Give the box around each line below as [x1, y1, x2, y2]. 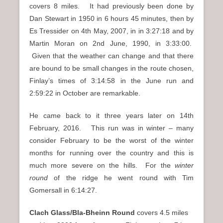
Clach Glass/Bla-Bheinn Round [29, 208, 137, 217]
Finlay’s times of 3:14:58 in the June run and [29, 76, 194, 85]
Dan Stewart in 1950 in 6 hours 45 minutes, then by [29, 14, 194, 22]
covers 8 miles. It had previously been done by [29, 1, 194, 10]
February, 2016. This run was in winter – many [29, 123, 194, 132]
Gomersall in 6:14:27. [29, 186, 97, 194]
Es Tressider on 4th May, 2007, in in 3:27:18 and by [29, 26, 194, 35]
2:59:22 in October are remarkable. [29, 89, 142, 97]
